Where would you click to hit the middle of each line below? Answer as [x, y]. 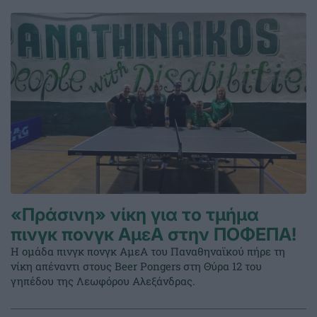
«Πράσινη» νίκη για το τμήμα [135, 215]
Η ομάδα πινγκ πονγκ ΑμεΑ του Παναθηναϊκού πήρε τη [148, 252]
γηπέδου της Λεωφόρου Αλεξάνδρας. [103, 281]
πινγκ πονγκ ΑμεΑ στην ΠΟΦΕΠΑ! [154, 235]
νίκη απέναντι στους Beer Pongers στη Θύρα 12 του [136, 266]
